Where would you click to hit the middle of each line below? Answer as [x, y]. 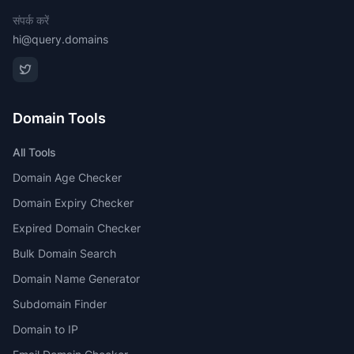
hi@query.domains [60, 39]
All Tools [34, 152]
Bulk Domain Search [64, 253]
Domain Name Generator [76, 279]
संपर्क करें [31, 20]
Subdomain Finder [60, 304]
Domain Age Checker [67, 177]
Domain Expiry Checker [73, 203]
